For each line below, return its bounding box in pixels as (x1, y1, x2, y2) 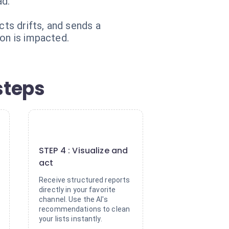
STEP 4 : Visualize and (39, 145, 128, 156)
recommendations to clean (39, 205, 130, 213)
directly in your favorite (39, 186, 116, 194)
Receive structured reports (39, 176, 130, 184)
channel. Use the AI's (39, 195, 108, 203)
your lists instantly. (39, 215, 102, 223)
